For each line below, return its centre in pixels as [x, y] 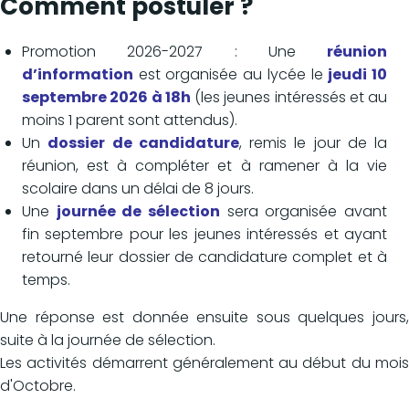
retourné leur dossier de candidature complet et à [204, 257]
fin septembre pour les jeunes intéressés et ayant [204, 235]
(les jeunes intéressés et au [288, 98]
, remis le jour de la [313, 143]
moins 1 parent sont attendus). [130, 121]
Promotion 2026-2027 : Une [174, 52]
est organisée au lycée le [231, 75]
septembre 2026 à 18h [106, 98]
